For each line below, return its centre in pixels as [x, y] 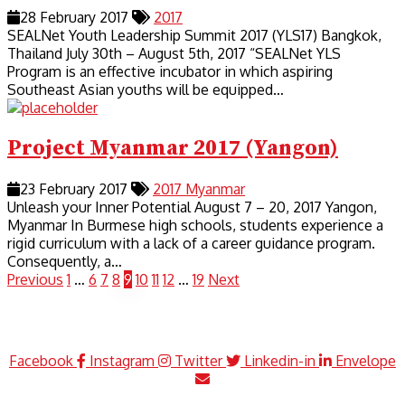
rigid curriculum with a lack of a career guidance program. [191, 244]
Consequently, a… [65, 262]
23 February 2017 [75, 189]
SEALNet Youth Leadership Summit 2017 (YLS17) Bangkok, [194, 36]
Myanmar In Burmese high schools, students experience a [195, 226]
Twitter [198, 361]
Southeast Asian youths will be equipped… [146, 90]
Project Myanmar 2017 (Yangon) [173, 149]
